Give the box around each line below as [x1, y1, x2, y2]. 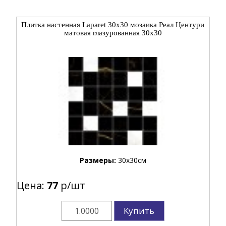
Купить [124, 204, 155, 216]
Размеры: [79, 155, 118, 165]
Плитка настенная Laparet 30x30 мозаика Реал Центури [21, 20, 205, 29]
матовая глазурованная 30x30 [64, 28, 162, 37]
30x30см [118, 155, 146, 165]
